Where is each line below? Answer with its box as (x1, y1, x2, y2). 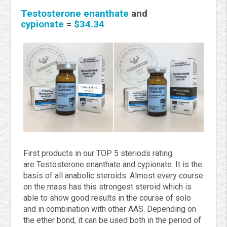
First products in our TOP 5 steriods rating (23, 148, 172, 159)
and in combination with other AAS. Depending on (23, 204, 196, 214)
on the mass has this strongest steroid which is (23, 182, 192, 192)
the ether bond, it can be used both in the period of (23, 215, 201, 225)
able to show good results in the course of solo (23, 193, 191, 203)
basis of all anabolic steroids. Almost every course (23, 171, 203, 181)
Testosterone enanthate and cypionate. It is (36, 160, 191, 170)
